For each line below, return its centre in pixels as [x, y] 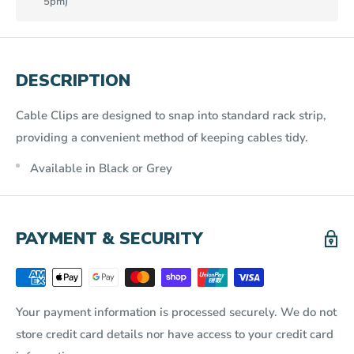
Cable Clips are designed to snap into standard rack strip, [171, 116]
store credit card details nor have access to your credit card [175, 334]
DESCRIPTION [73, 80]
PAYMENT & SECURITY [109, 238]
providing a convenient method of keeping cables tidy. [162, 138]
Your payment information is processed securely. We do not [176, 312]
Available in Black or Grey [101, 168]
